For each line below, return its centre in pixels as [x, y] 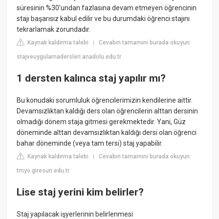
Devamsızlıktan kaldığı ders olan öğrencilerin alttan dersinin [108, 111]
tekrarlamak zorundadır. [54, 30]
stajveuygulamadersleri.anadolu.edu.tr [69, 57]
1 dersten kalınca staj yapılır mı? [91, 78]
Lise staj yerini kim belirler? [80, 192]
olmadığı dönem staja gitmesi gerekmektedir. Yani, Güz [101, 122]
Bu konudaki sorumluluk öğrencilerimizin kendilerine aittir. [105, 100]
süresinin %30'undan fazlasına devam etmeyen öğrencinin [107, 8]
